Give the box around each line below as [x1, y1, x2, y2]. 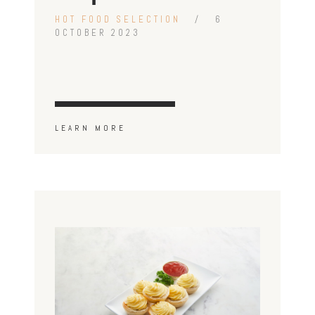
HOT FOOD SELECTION [55, 13, 181, 26]
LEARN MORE [55, 123, 127, 134]
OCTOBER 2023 [55, 27, 141, 39]
